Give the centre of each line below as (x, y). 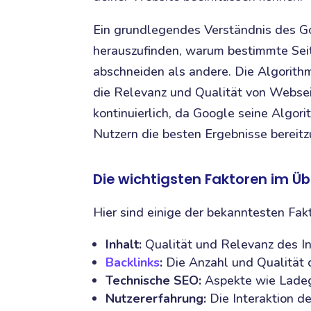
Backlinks (133, 262)
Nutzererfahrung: (156, 298)
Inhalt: (124, 244)
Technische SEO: (154, 280)
